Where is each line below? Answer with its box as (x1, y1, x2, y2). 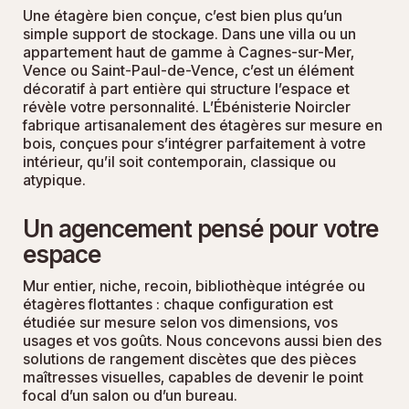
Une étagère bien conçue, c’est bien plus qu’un (23, 5, 342, 25)
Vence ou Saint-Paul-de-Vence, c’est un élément (23, 60, 354, 79)
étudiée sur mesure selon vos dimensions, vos (23, 312, 338, 331)
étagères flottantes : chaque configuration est (23, 294, 333, 313)
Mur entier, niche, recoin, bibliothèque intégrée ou (23, 276, 365, 295)
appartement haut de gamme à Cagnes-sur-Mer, (23, 42, 354, 61)
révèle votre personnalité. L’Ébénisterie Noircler (23, 97, 351, 116)
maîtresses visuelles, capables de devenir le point (23, 367, 363, 386)
